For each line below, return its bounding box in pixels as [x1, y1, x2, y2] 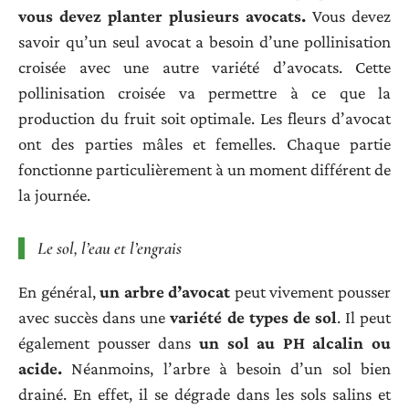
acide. [18, 359, 62, 379]
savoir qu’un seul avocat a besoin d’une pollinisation [18, 31, 391, 51]
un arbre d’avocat [100, 282, 231, 302]
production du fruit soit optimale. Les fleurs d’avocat [18, 108, 391, 128]
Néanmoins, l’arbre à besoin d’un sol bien [62, 359, 391, 379]
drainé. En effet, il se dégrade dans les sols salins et [18, 384, 391, 404]
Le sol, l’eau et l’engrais [37, 236, 182, 258]
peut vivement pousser [230, 282, 392, 302]
